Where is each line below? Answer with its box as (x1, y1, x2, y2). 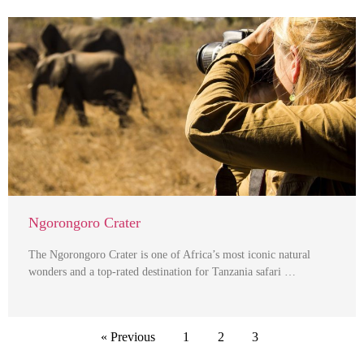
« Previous (100, 330, 155, 344)
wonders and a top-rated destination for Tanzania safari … (28, 266, 296, 279)
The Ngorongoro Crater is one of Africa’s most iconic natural (28, 249, 310, 262)
